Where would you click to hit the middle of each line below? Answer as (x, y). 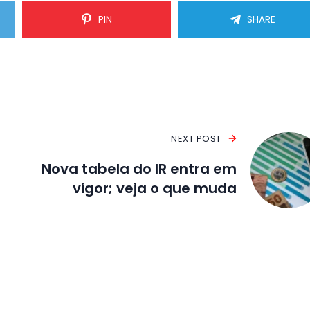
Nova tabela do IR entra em (139, 168)
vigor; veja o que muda (154, 188)
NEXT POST (196, 138)
